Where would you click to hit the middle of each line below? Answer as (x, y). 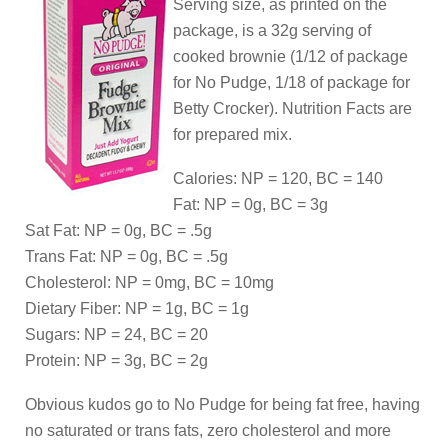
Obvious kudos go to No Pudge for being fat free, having (222, 404)
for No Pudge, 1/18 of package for (291, 82)
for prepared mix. (232, 134)
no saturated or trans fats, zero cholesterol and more (208, 430)
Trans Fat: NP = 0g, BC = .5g (126, 256)
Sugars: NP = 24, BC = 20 (116, 334)
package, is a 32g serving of (272, 30)
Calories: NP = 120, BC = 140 (278, 178)
